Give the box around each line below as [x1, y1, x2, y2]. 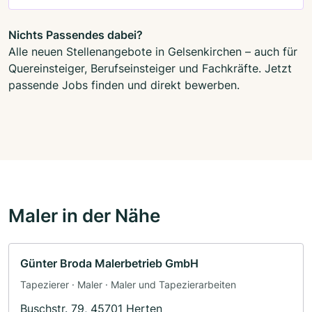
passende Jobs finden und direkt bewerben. [8, 77, 240, 92]
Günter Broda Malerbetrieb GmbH [20, 256, 198, 270]
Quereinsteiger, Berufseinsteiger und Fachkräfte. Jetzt [8, 61, 292, 75]
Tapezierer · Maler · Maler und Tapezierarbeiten [20, 278, 236, 290]
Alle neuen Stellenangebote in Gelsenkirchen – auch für [8, 44, 297, 58]
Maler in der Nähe [8, 203, 160, 226]
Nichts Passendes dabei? [8, 27, 143, 42]
